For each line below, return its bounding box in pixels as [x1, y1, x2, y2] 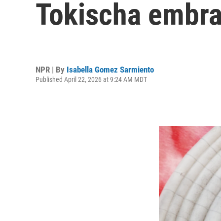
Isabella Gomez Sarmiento [67, 64, 154, 74]
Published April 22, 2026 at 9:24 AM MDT [36, 75, 147, 83]
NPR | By [36, 64, 67, 74]
